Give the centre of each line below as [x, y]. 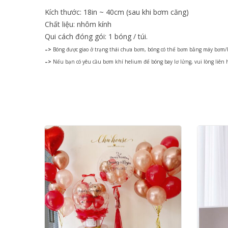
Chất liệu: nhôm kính [78, 24]
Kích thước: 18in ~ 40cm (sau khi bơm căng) [117, 12]
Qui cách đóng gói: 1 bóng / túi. [96, 36]
